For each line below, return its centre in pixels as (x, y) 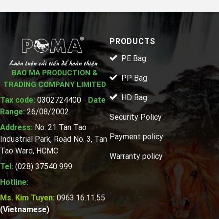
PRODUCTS (132, 42)
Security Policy (136, 117)
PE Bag (134, 59)
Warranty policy (136, 156)
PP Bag (134, 78)
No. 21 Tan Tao (61, 128)
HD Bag (134, 98)
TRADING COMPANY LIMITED (55, 85)
